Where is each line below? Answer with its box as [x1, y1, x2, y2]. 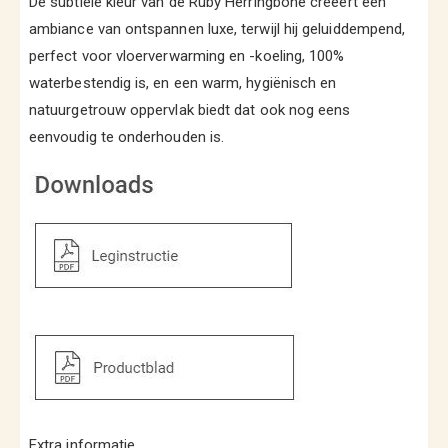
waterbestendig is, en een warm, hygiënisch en [29, 73, 337, 92]
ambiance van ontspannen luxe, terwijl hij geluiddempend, [29, 19, 406, 38]
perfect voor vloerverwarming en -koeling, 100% [29, 46, 345, 65]
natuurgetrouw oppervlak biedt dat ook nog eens [29, 100, 351, 119]
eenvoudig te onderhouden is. [29, 127, 225, 146]
